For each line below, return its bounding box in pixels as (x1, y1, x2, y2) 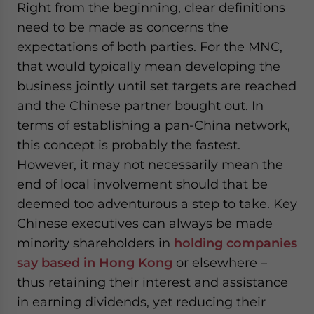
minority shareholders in (17, 235, 174, 250)
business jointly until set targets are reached (17, 78, 296, 93)
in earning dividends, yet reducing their (17, 294, 266, 309)
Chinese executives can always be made (17, 216, 273, 231)
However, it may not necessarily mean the (17, 157, 283, 172)
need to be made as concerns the (17, 20, 228, 34)
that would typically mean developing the (17, 59, 280, 74)
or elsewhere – (172, 255, 267, 270)
